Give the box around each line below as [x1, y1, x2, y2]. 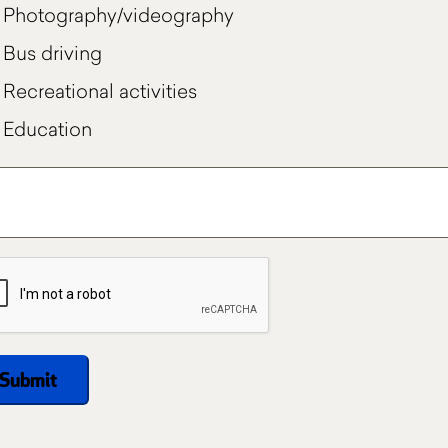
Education [3, 116, 93, 142]
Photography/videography [3, 2, 235, 28]
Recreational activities [3, 78, 198, 104]
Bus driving [3, 40, 103, 66]
